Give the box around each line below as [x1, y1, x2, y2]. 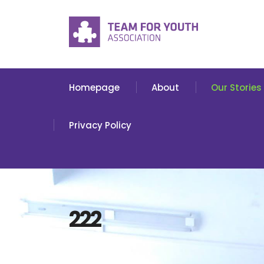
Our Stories [211, 81, 262, 94]
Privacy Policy [69, 119, 131, 131]
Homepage [69, 81, 120, 94]
